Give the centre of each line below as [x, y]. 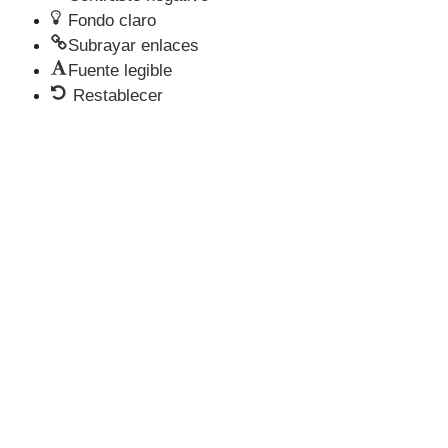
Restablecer [118, 95]
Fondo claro [112, 20]
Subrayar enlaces [133, 45]
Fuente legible [120, 70]
